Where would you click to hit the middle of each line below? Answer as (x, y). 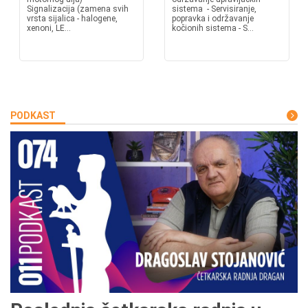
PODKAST (33, 115)
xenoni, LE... (48, 28)
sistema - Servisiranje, (214, 9)
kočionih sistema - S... (213, 28)
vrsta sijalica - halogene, (72, 19)
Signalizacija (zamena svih (77, 9)
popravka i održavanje (213, 19)
